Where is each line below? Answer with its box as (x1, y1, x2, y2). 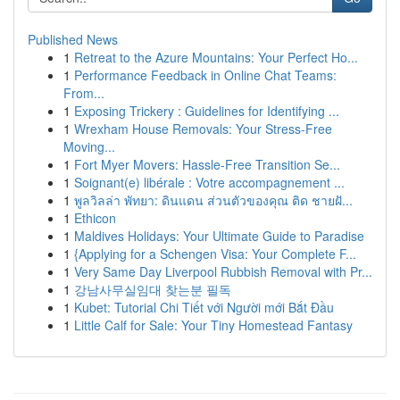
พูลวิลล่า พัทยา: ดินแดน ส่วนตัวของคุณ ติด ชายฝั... (74, 191, 353, 209)
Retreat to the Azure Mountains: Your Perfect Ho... (74, 48, 358, 66)
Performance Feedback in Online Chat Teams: (74, 66, 337, 84)
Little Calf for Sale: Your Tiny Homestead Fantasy (74, 316, 353, 334)
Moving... (63, 137, 115, 155)
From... (63, 84, 104, 102)
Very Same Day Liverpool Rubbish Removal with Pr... (74, 262, 372, 280)
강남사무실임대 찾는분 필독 (74, 280, 231, 298)
